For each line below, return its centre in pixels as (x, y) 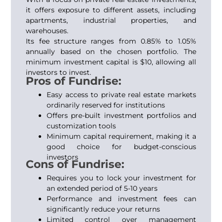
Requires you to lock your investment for (121, 178)
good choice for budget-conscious (121, 147)
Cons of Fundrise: (75, 164)
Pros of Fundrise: (74, 81)
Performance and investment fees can (121, 199)
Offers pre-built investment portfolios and (121, 115)
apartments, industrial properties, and (111, 20)
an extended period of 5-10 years (102, 188)
